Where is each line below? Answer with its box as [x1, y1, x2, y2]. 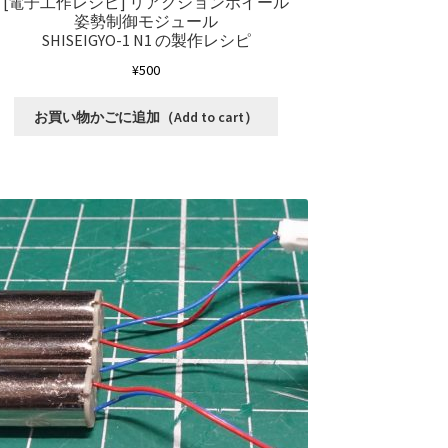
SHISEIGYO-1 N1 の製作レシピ [41, 30, 251, 51]
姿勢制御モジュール [74, 11, 219, 32]
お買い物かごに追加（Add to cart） [34, 107, 259, 126]
